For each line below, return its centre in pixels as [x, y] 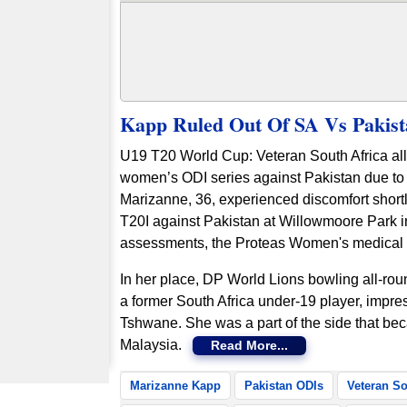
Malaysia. [156, 345]
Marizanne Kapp [175, 386]
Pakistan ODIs [284, 386]
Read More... [249, 345]
